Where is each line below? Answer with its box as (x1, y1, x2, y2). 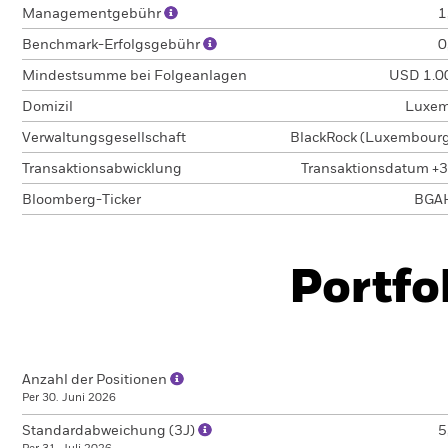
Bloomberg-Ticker (22, 193, 141, 207)
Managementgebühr (22, 7, 164, 21)
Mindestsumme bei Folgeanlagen (22, 69, 247, 83)
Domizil (22, 100, 73, 114)
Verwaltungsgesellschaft (22, 131, 186, 145)
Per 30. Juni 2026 (22, 392, 116, 403)
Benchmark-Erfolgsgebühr (22, 38, 203, 52)
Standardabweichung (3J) (22, 424, 198, 438)
